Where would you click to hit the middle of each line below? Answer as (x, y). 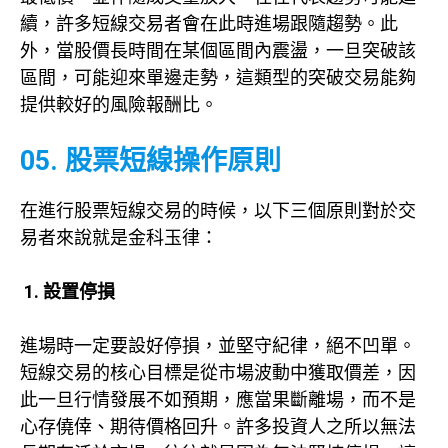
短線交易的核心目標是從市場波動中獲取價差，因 (218, 372)
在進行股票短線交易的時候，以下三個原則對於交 (218, 210)
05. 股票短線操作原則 (150, 160)
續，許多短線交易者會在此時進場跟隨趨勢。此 (209, 23)
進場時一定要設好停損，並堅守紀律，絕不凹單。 (218, 345)
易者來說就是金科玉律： (119, 237)
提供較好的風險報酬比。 (119, 104)
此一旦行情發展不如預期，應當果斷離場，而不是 (218, 399)
